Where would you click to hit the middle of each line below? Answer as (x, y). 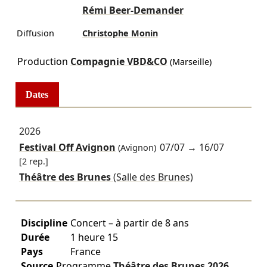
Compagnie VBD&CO (119, 61)
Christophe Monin (120, 33)
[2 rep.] (33, 161)
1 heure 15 (94, 237)
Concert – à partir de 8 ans (129, 223)
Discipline (44, 223)
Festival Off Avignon (67, 148)
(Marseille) (189, 61)
